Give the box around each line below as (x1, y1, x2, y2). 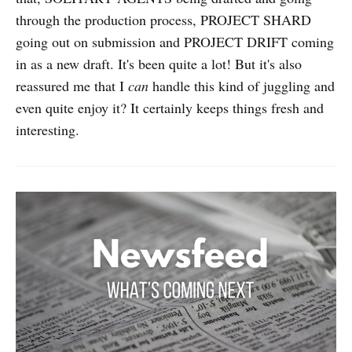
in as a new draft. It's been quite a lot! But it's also (16, 53, 302, 73)
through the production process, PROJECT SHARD (16, 9, 311, 29)
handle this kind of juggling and (148, 75, 335, 95)
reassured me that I (16, 75, 128, 95)
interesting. (16, 119, 79, 139)
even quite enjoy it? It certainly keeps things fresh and (16, 97, 324, 117)
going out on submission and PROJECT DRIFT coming (16, 31, 334, 51)
